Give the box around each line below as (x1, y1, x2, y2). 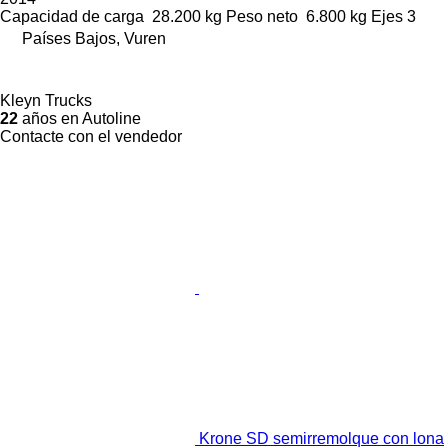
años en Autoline (18, 109, 141, 127)
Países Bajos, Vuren (22, 29, 166, 47)
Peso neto (226, 7, 298, 25)
